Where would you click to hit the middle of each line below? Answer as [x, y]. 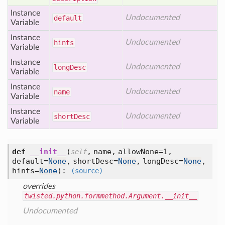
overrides [39, 186]
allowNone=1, [145, 152]
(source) [87, 171]
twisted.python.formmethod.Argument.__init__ [110, 196]
